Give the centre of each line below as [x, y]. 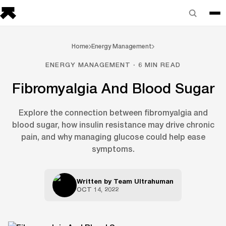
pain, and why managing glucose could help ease [113, 136]
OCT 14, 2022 [98, 189]
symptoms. [113, 149]
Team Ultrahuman [144, 181]
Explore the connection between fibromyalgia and [113, 112]
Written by [95, 181]
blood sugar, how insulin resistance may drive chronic [113, 124]
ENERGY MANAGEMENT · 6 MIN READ [113, 65]
